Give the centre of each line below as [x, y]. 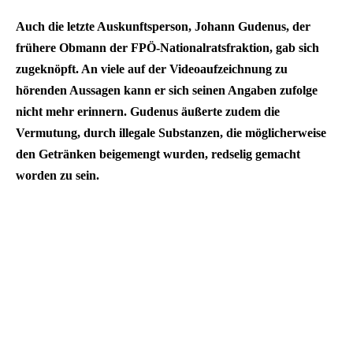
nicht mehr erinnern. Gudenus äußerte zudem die [148, 111]
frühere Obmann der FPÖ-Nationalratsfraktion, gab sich [167, 47]
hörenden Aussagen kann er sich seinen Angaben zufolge [167, 90]
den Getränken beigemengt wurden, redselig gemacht [158, 154]
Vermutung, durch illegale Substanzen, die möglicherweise [171, 132]
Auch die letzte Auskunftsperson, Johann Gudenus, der [163, 26]
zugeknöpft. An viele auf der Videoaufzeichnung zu [152, 69]
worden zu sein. [58, 175]
